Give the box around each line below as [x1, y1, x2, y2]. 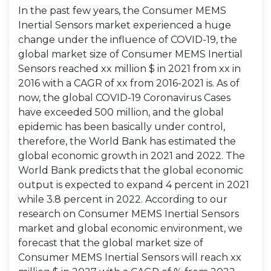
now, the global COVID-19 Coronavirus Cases [18, 92, 230, 103]
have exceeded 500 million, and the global [18, 106, 224, 118]
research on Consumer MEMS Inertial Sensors [18, 208, 239, 220]
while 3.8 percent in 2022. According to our [18, 194, 227, 205]
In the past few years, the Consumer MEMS [18, 5, 226, 16]
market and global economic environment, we [18, 223, 243, 234]
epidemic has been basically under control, [18, 121, 225, 132]
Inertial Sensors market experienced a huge [18, 19, 231, 31]
